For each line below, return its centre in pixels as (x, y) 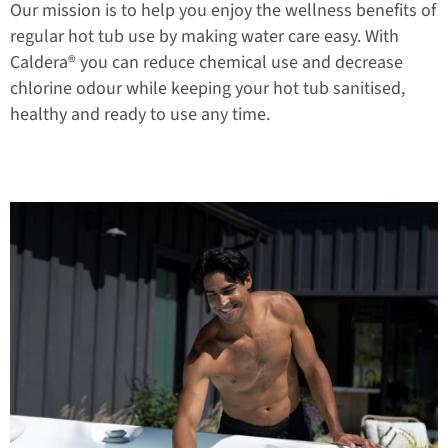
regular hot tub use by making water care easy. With (204, 36)
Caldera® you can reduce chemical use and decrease (206, 62)
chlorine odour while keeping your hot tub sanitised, (207, 88)
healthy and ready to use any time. (140, 114)
